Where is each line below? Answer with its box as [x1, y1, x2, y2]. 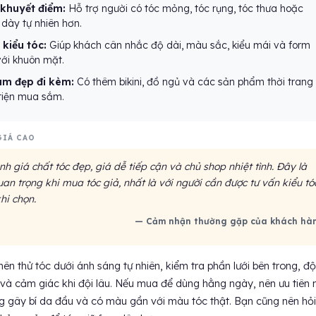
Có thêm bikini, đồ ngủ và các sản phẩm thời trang [73, 75, 313, 88]
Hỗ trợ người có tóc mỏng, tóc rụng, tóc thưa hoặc [65, 2, 303, 15]
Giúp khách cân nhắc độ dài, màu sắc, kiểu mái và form [46, 39, 310, 51]
